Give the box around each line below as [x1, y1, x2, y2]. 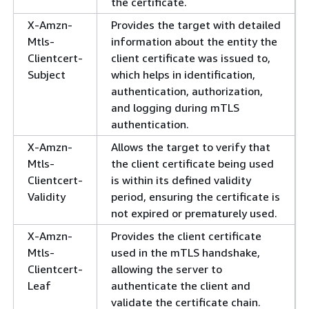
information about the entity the [111, 34, 277, 48]
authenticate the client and [111, 278, 250, 292]
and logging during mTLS [111, 100, 239, 114]
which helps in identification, [111, 67, 255, 81]
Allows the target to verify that [111, 139, 270, 154]
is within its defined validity [111, 172, 251, 187]
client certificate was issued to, [111, 50, 270, 65]
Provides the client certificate [111, 228, 261, 243]
